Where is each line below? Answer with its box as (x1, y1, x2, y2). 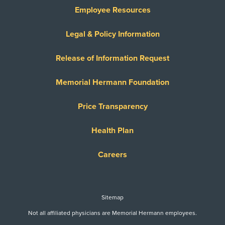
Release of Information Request (56, 53, 169, 64)
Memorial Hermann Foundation (56, 77, 169, 88)
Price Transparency (77, 101, 148, 112)
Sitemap (101, 194, 124, 201)
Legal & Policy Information (65, 29, 160, 40)
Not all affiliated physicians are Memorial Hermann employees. (28, 209, 197, 217)
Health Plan (91, 126, 134, 136)
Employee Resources (74, 5, 151, 16)
